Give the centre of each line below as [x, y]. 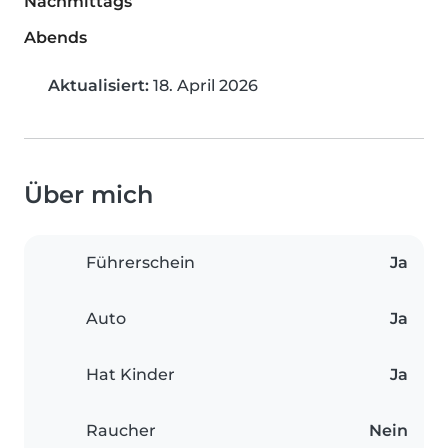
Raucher [121, 431]
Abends [55, 38]
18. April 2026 [203, 86]
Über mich [88, 195]
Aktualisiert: [98, 86]
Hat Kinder [130, 375]
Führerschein [140, 263]
